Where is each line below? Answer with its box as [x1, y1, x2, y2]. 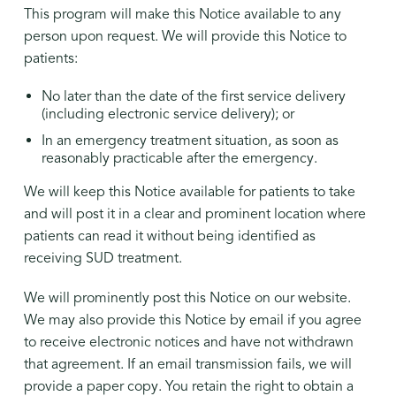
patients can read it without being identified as [23, 227, 316, 246]
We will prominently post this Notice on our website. [23, 289, 351, 308]
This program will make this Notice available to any [23, 5, 341, 24]
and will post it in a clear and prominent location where [23, 205, 366, 224]
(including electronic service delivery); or [41, 105, 294, 124]
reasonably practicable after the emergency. [41, 149, 317, 168]
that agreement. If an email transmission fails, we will [23, 355, 352, 374]
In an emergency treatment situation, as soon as [41, 132, 339, 150]
